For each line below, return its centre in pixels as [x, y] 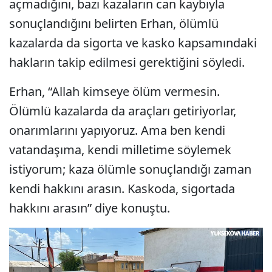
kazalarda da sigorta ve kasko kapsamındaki [133, 43]
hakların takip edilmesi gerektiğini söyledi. [127, 63]
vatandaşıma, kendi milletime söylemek [120, 150]
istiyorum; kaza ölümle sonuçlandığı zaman [130, 169]
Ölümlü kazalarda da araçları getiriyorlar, [123, 111]
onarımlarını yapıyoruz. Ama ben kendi [117, 131]
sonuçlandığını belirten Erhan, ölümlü [114, 24]
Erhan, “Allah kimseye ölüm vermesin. [114, 92]
